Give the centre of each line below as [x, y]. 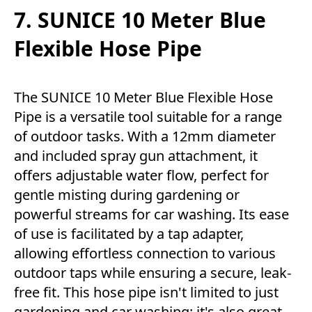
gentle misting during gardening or [127, 195]
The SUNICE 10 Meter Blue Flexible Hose [143, 97]
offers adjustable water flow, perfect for [141, 175]
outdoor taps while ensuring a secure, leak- [153, 273]
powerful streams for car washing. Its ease [151, 214]
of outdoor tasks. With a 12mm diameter [145, 136]
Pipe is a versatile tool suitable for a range [148, 117]
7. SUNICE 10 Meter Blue [140, 20]
